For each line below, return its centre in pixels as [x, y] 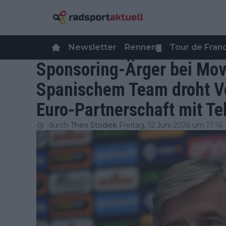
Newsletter [93, 47]
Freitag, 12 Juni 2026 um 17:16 [171, 125]
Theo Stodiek [94, 125]
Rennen [140, 47]
